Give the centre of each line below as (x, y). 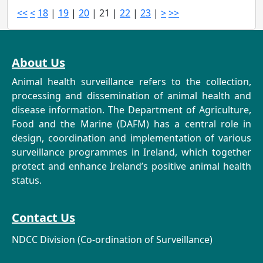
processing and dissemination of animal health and (131, 96)
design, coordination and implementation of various (131, 138)
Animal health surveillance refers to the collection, (131, 82)
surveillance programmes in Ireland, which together (131, 152)
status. (27, 181)
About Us (38, 63)
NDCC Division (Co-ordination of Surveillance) (112, 240)
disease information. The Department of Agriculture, (131, 110)
